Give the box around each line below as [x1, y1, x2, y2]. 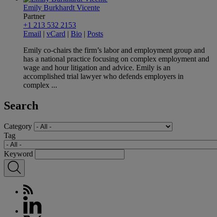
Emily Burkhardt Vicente [23, 3, 100, 12]
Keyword [4, 149, 33, 158]
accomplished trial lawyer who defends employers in [23, 72, 184, 80]
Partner [23, 12, 45, 20]
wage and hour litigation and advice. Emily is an [23, 63, 170, 72]
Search [4, 99, 38, 112]
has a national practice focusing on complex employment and [23, 54, 209, 63]
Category [4, 122, 32, 130]
